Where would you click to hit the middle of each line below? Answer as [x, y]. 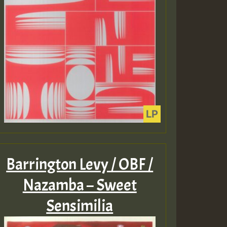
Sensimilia [80, 206]
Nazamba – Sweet [80, 185]
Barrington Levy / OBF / [80, 165]
